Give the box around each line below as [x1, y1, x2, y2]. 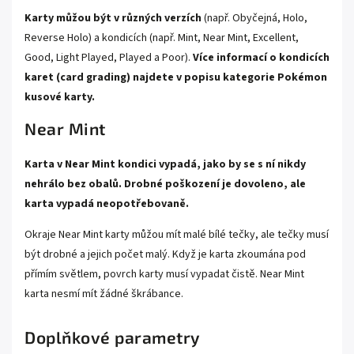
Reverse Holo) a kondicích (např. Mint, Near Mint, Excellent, [24, 29, 299, 46]
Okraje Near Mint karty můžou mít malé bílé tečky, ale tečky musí [24, 226, 329, 243]
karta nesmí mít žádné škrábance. [24, 285, 183, 302]
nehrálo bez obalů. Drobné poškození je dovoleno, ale [24, 175, 306, 192]
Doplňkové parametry [24, 326, 201, 347]
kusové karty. [24, 88, 95, 105]
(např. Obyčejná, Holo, [201, 9, 307, 26]
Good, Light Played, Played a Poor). [24, 49, 193, 66]
